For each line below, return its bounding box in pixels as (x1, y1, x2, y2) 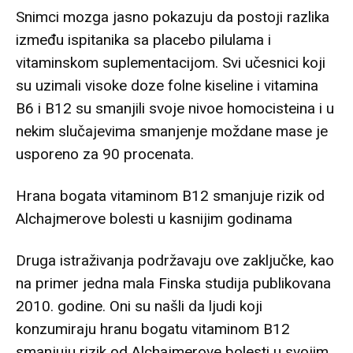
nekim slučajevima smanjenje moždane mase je (16, 122, 328, 141)
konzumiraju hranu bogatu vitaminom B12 (16, 320, 290, 339)
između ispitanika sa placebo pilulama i (16, 31, 271, 50)
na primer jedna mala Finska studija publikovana (16, 274, 331, 293)
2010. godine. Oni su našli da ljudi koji (16, 297, 262, 316)
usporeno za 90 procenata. (16, 145, 194, 164)
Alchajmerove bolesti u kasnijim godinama (16, 210, 292, 229)
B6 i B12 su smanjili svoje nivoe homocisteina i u (16, 99, 334, 118)
